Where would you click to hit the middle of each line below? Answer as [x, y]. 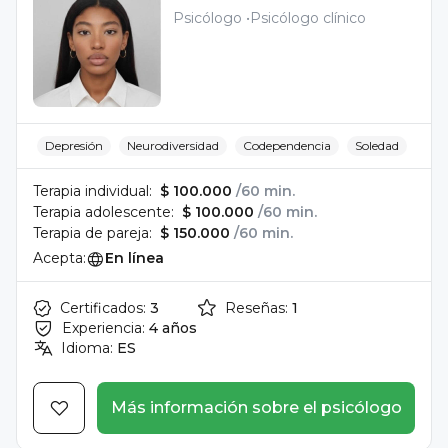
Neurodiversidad [173, 145]
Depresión [74, 145]
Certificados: [103, 308]
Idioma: [87, 348]
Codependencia [287, 145]
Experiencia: [103, 328]
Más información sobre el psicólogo [256, 407]
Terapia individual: [92, 191]
